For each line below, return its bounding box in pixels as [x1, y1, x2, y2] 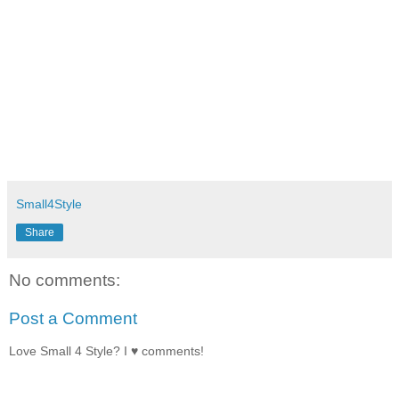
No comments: [9, 270, 120, 289]
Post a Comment [9, 309, 137, 329]
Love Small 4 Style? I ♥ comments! [9, 343, 204, 358]
